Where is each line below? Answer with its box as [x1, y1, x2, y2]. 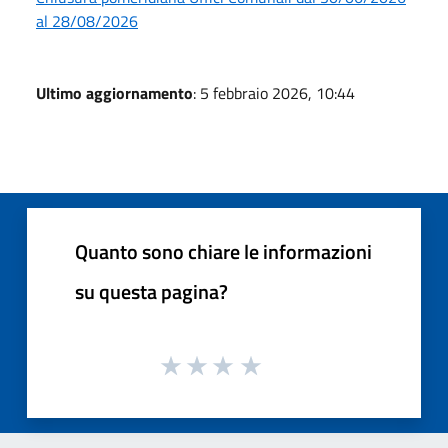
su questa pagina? [75, 275, 228, 307]
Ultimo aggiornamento [36, 80, 193, 105]
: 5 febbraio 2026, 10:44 [193, 80, 355, 105]
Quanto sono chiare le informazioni [75, 235, 372, 267]
